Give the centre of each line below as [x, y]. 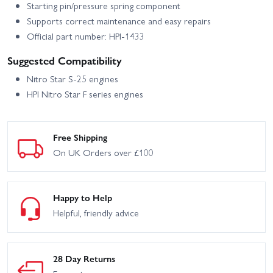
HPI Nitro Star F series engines [85, 94]
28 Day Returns [84, 258]
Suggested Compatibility [65, 60]
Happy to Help [83, 198]
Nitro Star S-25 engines [73, 78]
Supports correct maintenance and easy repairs [119, 20]
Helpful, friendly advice [96, 213]
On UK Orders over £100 [103, 152]
